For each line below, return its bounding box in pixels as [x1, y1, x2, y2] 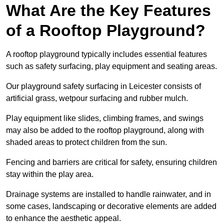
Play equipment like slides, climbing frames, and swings [6, 114, 203, 123]
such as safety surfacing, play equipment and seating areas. [6, 62, 217, 71]
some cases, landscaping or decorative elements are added [6, 202, 216, 211]
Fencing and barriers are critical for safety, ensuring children [6, 158, 217, 167]
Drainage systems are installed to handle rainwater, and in [6, 190, 211, 199]
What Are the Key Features [6, 1, 211, 20]
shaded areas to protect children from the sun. [6, 138, 169, 147]
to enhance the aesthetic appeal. [6, 214, 121, 223]
